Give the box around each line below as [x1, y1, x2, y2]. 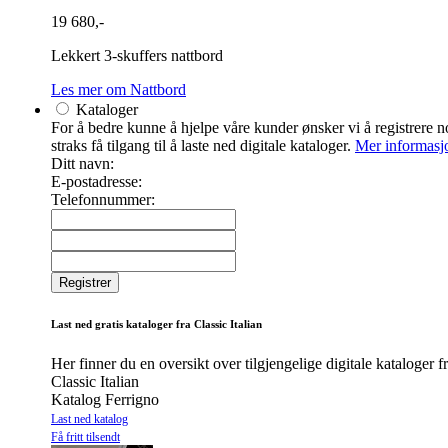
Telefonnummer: [51, 191, 155, 209]
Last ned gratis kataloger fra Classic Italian [51, 318, 262, 331]
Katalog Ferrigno [51, 391, 159, 409]
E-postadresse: [51, 173, 142, 191]
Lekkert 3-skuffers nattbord [51, 47, 223, 65]
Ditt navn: [51, 155, 114, 173]
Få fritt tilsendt [51, 430, 120, 445]
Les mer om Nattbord [51, 81, 186, 99]
